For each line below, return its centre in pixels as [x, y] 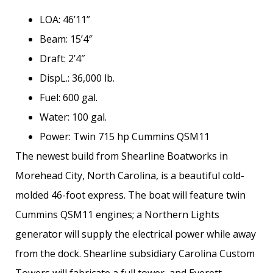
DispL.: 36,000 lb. [77, 78]
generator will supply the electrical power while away [136, 234]
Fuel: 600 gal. [69, 98]
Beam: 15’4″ [66, 39]
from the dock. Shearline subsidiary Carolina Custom [135, 254]
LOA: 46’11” [65, 20]
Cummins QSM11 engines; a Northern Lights [117, 215]
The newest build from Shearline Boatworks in [122, 156]
